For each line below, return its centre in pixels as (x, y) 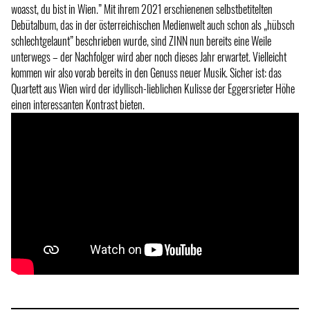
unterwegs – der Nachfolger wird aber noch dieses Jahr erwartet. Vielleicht (149, 57)
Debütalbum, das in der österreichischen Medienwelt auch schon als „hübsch (153, 25)
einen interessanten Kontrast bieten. (78, 105)
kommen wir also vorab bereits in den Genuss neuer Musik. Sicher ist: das (146, 73)
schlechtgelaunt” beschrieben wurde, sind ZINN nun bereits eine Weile (141, 41)
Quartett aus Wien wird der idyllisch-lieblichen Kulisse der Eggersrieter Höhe (153, 89)
